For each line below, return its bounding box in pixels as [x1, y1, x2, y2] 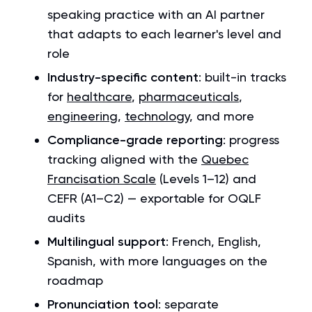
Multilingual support [47, 234, 166, 249]
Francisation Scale [47, 171, 156, 186]
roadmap [47, 273, 103, 288]
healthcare [67, 89, 132, 104]
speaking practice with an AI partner [47, 7, 265, 22]
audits [47, 210, 85, 225]
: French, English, [166, 234, 261, 249]
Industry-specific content [47, 70, 198, 85]
